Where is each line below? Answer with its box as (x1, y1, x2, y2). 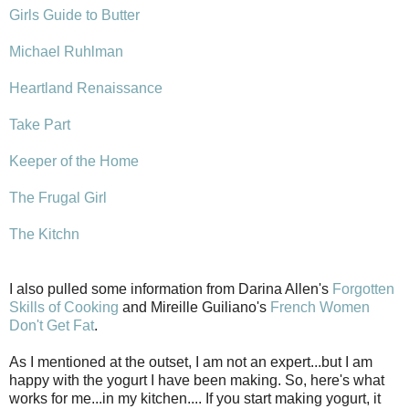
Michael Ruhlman (9, 43, 123, 59)
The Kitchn (9, 225, 79, 242)
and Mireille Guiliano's (119, 299, 270, 315)
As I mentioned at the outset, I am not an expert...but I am (9, 353, 372, 370)
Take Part (9, 116, 70, 132)
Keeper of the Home (9, 152, 139, 169)
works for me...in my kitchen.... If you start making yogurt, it (9, 390, 381, 406)
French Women (270, 299, 370, 315)
